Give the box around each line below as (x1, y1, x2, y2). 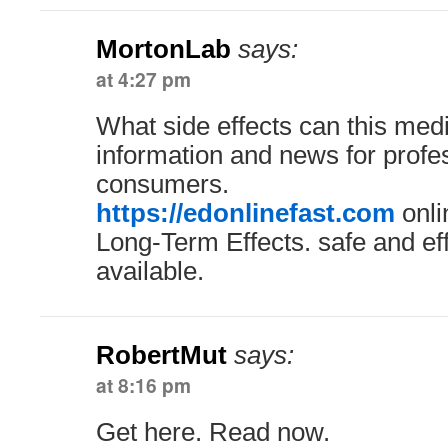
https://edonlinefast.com (96, 199, 395, 227)
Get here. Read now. (96, 418, 330, 446)
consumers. (96, 170, 229, 198)
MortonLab (96, 35, 231, 63)
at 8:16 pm (96, 371, 191, 399)
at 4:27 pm (96, 65, 191, 93)
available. (96, 257, 204, 285)
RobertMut (96, 341, 227, 369)
